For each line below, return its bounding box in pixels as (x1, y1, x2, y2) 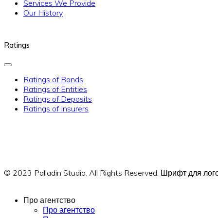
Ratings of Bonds (23, 74, 83, 84)
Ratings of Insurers (23, 103, 89, 113)
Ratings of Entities (23, 84, 87, 94)
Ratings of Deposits (23, 93, 92, 104)
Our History (23, 7, 63, 18)
